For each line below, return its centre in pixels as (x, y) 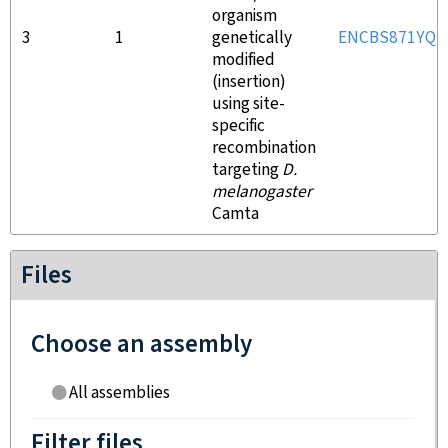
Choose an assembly (141, 344)
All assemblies (119, 393)
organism (244, 16)
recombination (264, 148)
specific (238, 126)
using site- (248, 104)
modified (243, 60)
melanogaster (262, 192)
